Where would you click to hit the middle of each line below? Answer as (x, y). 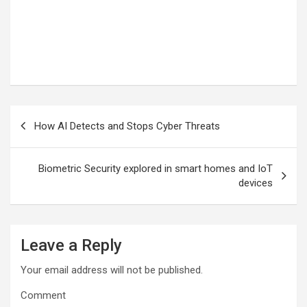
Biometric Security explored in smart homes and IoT (156, 168)
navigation (50, 137)
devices (256, 183)
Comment (43, 295)
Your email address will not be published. (112, 270)
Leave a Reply (71, 245)
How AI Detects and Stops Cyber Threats (127, 126)
